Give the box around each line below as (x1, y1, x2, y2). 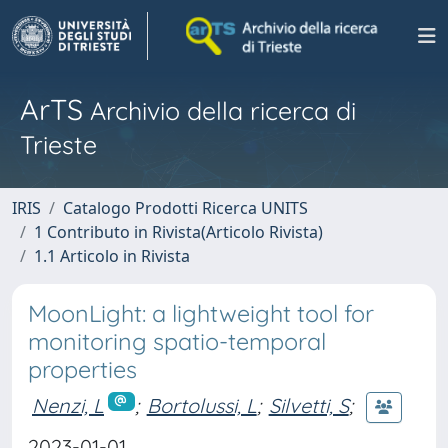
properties (28, 355, 137, 384)
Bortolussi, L (146, 392, 257, 418)
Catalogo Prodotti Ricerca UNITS (63, 197, 308, 219)
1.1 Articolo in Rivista (34, 245, 190, 267)
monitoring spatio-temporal (28, 327, 326, 356)
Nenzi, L (32, 392, 104, 418)
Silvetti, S (268, 392, 349, 418)
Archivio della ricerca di (83, 95, 356, 126)
